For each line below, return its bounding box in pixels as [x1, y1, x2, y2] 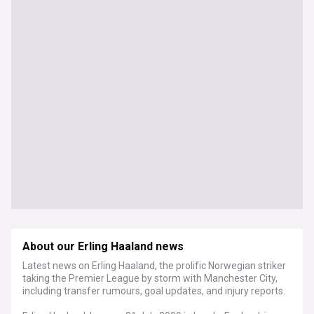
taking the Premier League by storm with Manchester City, [22, 273, 278, 284]
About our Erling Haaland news [22, 238, 184, 255]
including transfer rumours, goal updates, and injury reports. [22, 285, 285, 296]
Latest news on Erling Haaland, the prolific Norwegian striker [22, 260, 286, 271]
